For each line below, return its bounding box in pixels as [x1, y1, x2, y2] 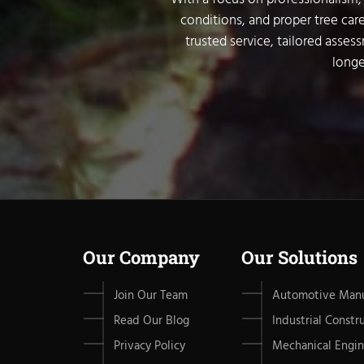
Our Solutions [241, 245, 357, 269]
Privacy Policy [114, 336, 185, 356]
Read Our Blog [114, 310, 189, 331]
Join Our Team [114, 285, 188, 305]
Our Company [83, 245, 200, 269]
